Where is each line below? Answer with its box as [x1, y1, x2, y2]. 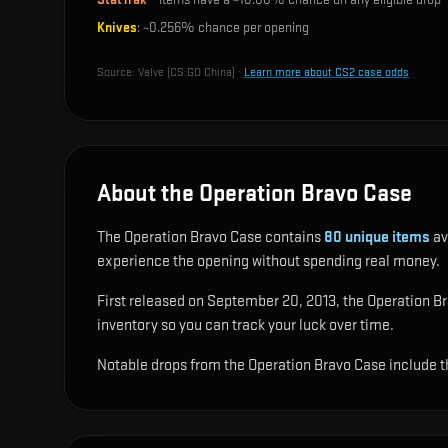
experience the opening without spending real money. [97, 252, 440, 271]
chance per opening [195, 19, 309, 36]
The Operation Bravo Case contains [97, 228, 324, 247]
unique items [342, 228, 430, 247]
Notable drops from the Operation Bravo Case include [97, 356, 440, 375]
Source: [97, 65, 138, 80]
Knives [97, 19, 137, 36]
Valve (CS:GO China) [138, 65, 235, 80]
